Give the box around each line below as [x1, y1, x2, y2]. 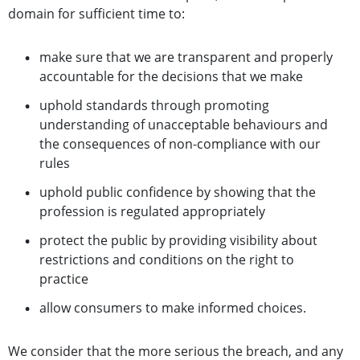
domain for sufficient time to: [8, 5, 185, 23]
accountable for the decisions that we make [39, 67, 303, 86]
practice [39, 270, 88, 288]
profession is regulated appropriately [39, 202, 265, 221]
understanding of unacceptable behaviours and [39, 116, 328, 134]
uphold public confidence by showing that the [39, 183, 316, 202]
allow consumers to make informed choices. [39, 299, 306, 317]
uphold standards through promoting [39, 96, 269, 115]
